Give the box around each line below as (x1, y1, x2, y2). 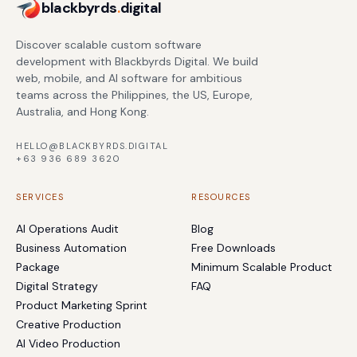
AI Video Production (16, 336, 120, 351)
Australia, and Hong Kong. (16, 104, 149, 119)
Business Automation (16, 241, 127, 255)
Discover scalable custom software (16, 37, 202, 52)
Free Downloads (191, 241, 276, 255)
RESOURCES (191, 191, 251, 202)
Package (16, 260, 60, 274)
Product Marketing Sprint (16, 298, 147, 312)
